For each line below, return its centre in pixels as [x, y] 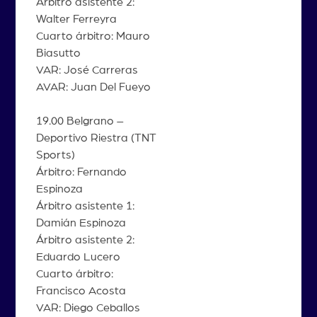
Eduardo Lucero [78, 257]
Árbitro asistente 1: [85, 206]
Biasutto [58, 53]
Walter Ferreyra [76, 19]
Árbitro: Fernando [81, 172]
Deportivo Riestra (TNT [96, 138]
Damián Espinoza [81, 223]
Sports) [55, 155]
